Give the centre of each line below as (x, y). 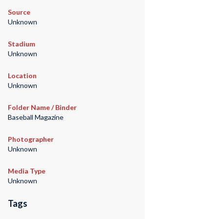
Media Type (26, 171)
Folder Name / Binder (42, 108)
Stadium (21, 44)
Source (19, 12)
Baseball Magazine (35, 117)
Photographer (31, 139)
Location (22, 76)
